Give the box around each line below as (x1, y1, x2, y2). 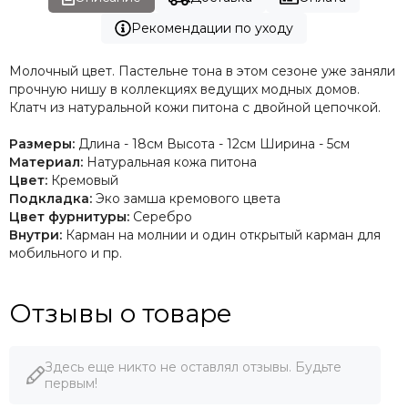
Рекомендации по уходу (131, 19, 294, 36)
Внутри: (9, 226, 62, 243)
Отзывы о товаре (9, 297, 232, 329)
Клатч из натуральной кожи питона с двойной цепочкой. (9, 98, 381, 116)
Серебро (129, 208, 192, 225)
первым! (45, 374, 97, 392)
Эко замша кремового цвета (92, 189, 280, 207)
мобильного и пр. (9, 244, 122, 261)
